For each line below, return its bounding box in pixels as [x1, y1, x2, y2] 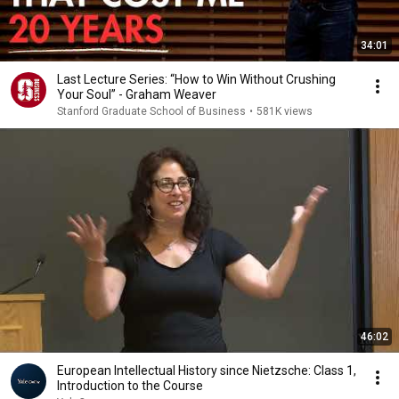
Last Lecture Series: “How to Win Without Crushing [57, 72, 336, 86]
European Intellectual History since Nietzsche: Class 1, [57, 363, 356, 378]
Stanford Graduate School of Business [57, 105, 246, 118]
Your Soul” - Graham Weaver [57, 87, 216, 102]
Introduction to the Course [57, 379, 203, 393]
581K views [256, 105, 313, 118]
